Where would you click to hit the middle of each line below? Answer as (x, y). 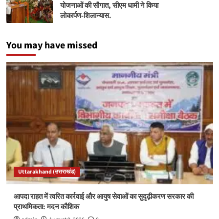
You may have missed (52, 45)
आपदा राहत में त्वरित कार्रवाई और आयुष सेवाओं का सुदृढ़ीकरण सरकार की (103, 197)
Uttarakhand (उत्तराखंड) (47, 172)
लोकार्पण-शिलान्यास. (86, 16)
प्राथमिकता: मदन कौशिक (46, 207)
